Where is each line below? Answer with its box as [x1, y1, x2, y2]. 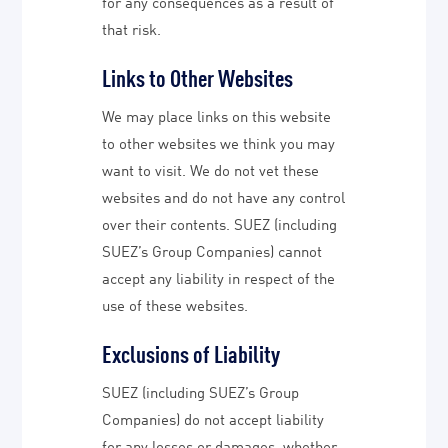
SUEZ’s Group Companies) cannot [102, 240, 323, 260]
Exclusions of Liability [102, 337, 281, 368]
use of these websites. [102, 294, 249, 314]
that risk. [102, 18, 162, 38]
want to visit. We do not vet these [102, 159, 320, 179]
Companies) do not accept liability [102, 408, 325, 428]
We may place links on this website [102, 105, 332, 125]
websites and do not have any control [102, 186, 346, 206]
